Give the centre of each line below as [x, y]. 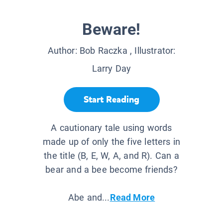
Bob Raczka [103, 51]
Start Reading [111, 99]
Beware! [111, 30]
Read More [132, 198]
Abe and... [89, 198]
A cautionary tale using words [111, 128]
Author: [63, 51]
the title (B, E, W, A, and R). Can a [111, 156]
